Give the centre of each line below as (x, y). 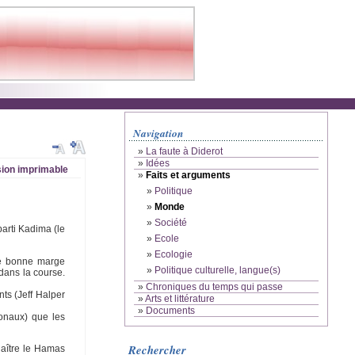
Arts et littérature (180, 299)
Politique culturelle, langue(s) (218, 271)
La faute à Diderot (184, 152)
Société (171, 223)
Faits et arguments (188, 176)
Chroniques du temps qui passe (214, 287)
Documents (170, 311)
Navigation (158, 133)
